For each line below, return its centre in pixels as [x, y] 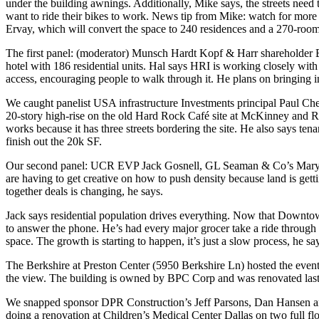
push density [198, 178]
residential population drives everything [139, 215]
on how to [144, 178]
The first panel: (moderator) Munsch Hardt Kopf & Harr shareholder [161, 53]
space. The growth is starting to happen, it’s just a [117, 241]
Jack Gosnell [171, 166]
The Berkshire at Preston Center [78, 265]
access [20, 79]
